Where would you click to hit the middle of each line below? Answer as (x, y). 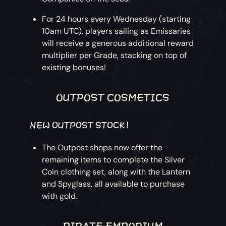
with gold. (60, 196)
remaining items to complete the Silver (114, 160)
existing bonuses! (74, 68)
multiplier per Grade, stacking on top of (115, 55)
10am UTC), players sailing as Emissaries (117, 31)
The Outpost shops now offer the (102, 148)
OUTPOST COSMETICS (113, 96)
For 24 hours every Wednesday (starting (117, 19)
